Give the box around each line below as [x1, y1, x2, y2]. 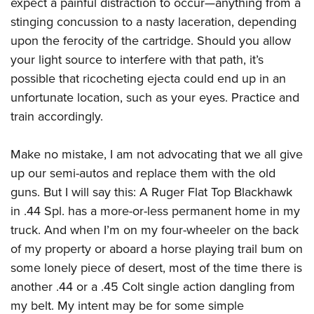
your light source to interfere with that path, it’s [11, 50, 264, 69]
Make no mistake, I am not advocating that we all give [11, 145, 303, 164]
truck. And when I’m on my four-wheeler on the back [11, 221, 299, 240]
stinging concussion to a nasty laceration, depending [11, 13, 296, 32]
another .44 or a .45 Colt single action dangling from [11, 278, 295, 296]
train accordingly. [11, 107, 103, 126]
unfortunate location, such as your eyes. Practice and [11, 88, 299, 107]
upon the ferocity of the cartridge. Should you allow [11, 32, 291, 50]
